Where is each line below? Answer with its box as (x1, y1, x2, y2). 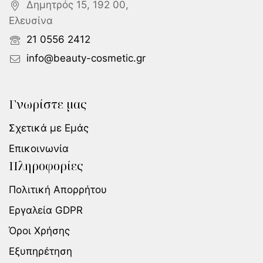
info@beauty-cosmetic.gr (26, 52, 146, 65)
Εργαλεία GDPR (9, 204, 83, 217)
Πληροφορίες (9, 158, 83, 174)
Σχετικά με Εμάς (9, 122, 89, 134)
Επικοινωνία (9, 143, 69, 155)
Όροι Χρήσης (9, 225, 70, 237)
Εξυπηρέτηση (9, 245, 72, 258)
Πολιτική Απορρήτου (9, 184, 107, 196)
